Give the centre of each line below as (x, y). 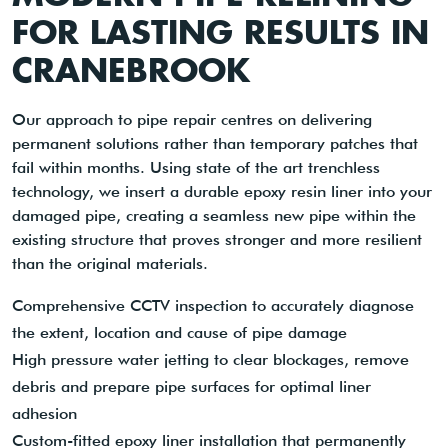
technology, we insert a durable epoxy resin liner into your (222, 192)
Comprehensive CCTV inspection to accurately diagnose (213, 306)
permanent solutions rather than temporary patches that (215, 144)
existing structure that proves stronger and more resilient (217, 240)
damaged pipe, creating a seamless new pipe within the (214, 216)
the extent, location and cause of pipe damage (179, 333)
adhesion (44, 414)
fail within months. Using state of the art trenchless (196, 168)
